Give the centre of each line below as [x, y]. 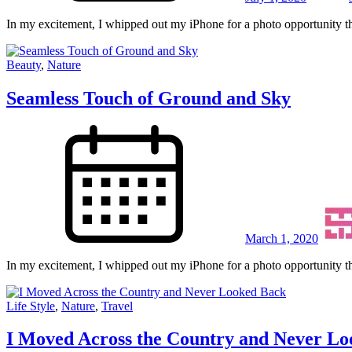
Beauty [24, 64]
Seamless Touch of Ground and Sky [148, 98]
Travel [117, 306]
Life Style [31, 306]
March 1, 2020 [282, 238]
